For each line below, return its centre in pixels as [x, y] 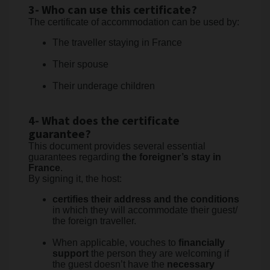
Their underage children [104, 86]
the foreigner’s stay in [172, 157]
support [71, 253]
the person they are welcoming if [159, 253]
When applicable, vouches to [115, 243]
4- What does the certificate [104, 121]
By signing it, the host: [75, 179]
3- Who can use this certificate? [113, 10]
